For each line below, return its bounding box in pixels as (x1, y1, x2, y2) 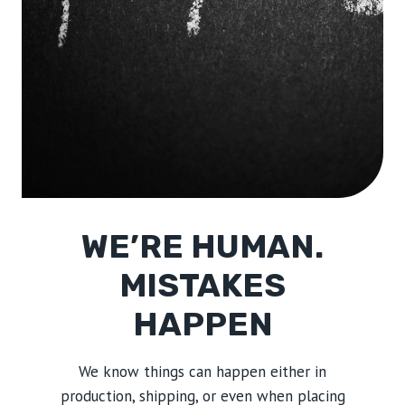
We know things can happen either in (79, 362, 326, 381)
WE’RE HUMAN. (81, 227, 324, 266)
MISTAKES (119, 266, 286, 305)
